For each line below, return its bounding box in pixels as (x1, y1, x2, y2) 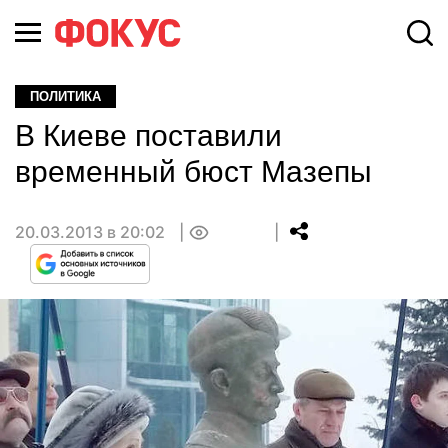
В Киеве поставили (15, 119, 282, 152)
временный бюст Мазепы (15, 155, 372, 188)
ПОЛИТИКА (30, 89, 101, 104)
